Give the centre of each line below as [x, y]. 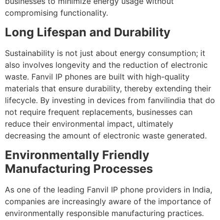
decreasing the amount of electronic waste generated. [106, 136]
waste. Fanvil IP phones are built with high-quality [97, 77]
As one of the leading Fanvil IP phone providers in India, [109, 190]
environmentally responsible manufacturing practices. [104, 213]
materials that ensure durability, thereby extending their [108, 89]
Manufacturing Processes [79, 169]
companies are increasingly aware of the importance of [108, 202]
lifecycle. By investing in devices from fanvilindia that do [110, 100]
